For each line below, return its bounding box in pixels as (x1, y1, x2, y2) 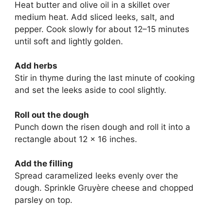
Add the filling (15, 159, 73, 168)
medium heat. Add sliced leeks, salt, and (15, 12, 175, 22)
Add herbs (15, 61, 57, 71)
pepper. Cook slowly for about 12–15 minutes (15, 24, 189, 34)
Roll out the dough (15, 109, 89, 120)
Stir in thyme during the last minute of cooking (15, 73, 195, 83)
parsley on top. (15, 195, 73, 205)
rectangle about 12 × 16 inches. (15, 134, 137, 144)
